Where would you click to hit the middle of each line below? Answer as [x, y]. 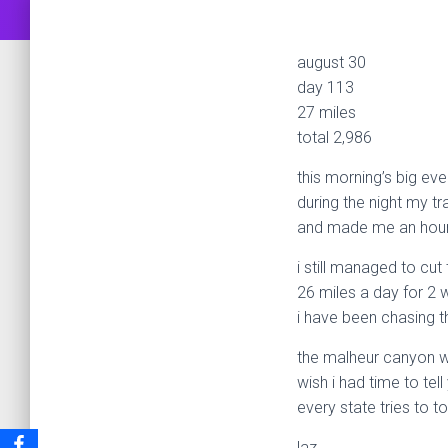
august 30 [331, 62]
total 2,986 [334, 137]
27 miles [328, 112]
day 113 [325, 87]
